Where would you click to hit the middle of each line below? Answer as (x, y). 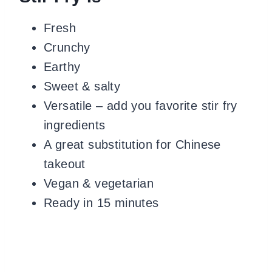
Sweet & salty (82, 87)
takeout (65, 164)
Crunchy (67, 48)
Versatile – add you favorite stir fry (141, 106)
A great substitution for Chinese (132, 145)
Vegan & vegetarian (99, 184)
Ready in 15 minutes (101, 203)
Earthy (62, 67)
